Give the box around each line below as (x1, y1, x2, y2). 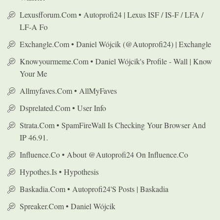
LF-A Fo (20, 22, 48, 32)
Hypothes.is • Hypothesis (20, 166, 99, 177)
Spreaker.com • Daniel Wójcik (20, 201, 115, 211)
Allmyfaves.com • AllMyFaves (20, 85, 117, 96)
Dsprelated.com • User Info (20, 103, 106, 113)
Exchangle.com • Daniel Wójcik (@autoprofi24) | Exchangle (20, 39, 211, 49)
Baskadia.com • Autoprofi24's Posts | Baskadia (20, 184, 168, 194)
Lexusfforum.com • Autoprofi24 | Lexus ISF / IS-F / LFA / (20, 9, 203, 20)
